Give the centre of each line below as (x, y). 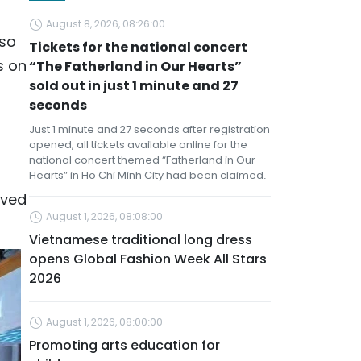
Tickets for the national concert (138, 47)
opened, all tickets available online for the (138, 145)
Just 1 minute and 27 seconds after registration (149, 129)
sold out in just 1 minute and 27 (134, 86)
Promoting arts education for (124, 345)
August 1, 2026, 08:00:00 (104, 322)
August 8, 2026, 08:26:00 (106, 24)
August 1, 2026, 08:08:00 (104, 216)
